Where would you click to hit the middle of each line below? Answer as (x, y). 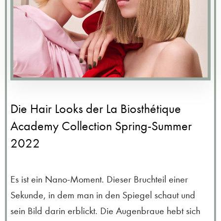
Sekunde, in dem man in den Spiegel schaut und (103, 195)
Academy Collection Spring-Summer (101, 126)
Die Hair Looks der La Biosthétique (96, 109)
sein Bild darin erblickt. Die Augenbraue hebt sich (105, 211)
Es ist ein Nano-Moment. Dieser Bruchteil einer (99, 179)
